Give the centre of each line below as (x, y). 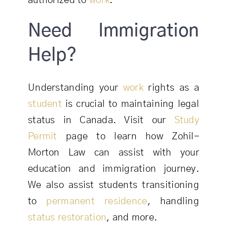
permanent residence (97, 202)
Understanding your (75, 88)
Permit (42, 137)
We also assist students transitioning (113, 185)
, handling (173, 202)
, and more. (132, 218)
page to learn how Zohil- (128, 137)
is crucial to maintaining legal (130, 104)
